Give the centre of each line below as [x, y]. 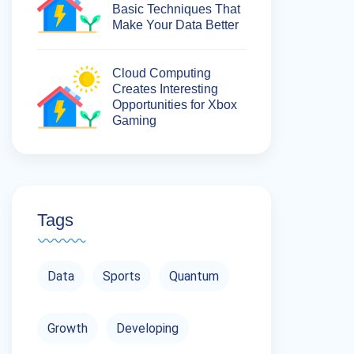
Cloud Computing [162, 73]
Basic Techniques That [176, 9]
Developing [147, 328]
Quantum [194, 276]
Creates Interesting [165, 89]
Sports [122, 276]
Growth [68, 328]
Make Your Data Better [175, 25]
